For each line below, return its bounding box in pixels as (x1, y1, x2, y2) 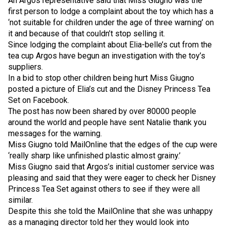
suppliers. (8, 62, 43, 72)
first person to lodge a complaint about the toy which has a (8, 7, 213, 17)
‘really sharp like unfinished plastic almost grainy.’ (8, 151, 181, 161)
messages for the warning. (8, 129, 102, 139)
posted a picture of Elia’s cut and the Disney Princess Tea (8, 84, 210, 94)
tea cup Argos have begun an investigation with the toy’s (8, 51, 205, 61)
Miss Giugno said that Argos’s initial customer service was (8, 162, 214, 172)
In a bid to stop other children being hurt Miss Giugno (8, 73, 194, 83)
